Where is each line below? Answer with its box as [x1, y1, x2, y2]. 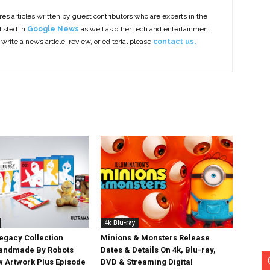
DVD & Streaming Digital [101, 257, 193, 266]
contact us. [153, 37, 196, 46]
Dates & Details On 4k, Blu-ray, [101, 245, 216, 254]
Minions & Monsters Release [101, 233, 210, 242]
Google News [27, 24, 79, 33]
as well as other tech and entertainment [79, 24, 210, 33]
